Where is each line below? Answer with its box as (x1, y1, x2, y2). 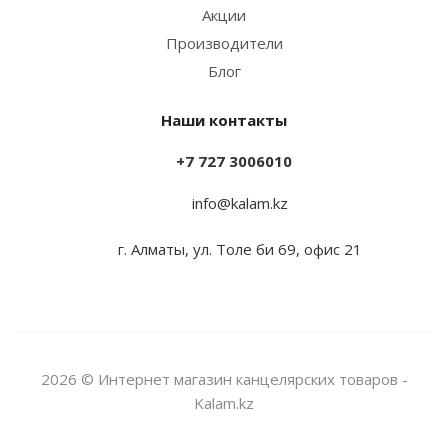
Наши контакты (161, 110, 287, 130)
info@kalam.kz (192, 192, 288, 213)
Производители (165, 33, 283, 53)
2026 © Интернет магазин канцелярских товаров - (40, 368, 408, 389)
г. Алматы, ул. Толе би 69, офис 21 (118, 238, 362, 259)
